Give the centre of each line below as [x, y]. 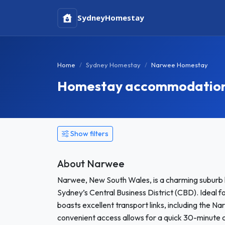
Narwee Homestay [180, 65]
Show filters [89, 134]
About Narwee [91, 163]
